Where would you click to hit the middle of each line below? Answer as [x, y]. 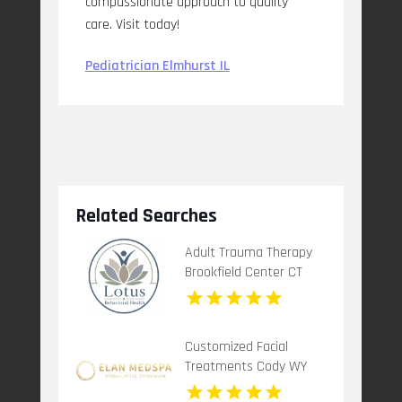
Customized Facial [236, 346]
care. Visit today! [132, 25]
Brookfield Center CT [243, 272]
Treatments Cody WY [245, 366]
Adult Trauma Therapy [248, 252]
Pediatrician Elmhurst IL [157, 66]
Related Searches [146, 217]
